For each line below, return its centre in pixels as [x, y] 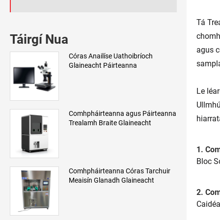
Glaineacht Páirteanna [103, 65]
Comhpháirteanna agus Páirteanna [123, 113]
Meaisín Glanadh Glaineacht [111, 180]
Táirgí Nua [39, 39]
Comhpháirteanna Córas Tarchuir [120, 171]
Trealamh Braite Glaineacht [110, 123]
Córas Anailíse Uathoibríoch [111, 56]
